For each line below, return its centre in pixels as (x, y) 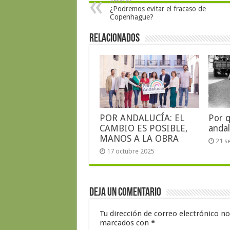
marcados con (125, 223)
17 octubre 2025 (130, 151)
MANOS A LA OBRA (139, 139)
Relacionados (114, 39)
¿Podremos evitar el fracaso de (158, 9)
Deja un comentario (125, 193)
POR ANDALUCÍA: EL (142, 118)
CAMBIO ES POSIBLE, (143, 129)
